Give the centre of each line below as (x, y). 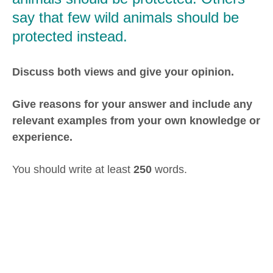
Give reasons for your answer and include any (132, 104)
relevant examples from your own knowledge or (136, 120)
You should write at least (73, 170)
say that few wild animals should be (126, 18)
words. (169, 170)
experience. (42, 137)
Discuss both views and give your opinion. (123, 72)
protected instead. (70, 37)
